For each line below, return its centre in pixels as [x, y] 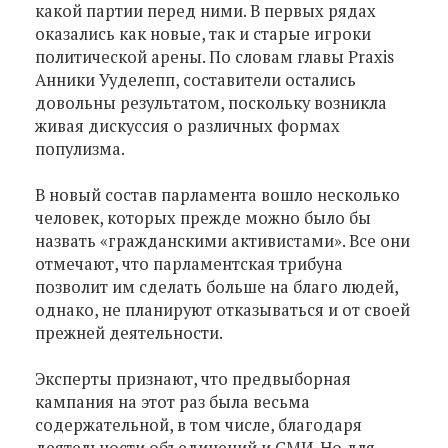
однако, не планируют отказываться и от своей [222, 309]
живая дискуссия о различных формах [187, 125]
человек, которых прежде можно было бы [203, 217]
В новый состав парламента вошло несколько [217, 194]
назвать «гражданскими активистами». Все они [222, 240]
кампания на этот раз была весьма [172, 401]
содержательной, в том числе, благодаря [198, 424]
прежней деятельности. [129, 332]
